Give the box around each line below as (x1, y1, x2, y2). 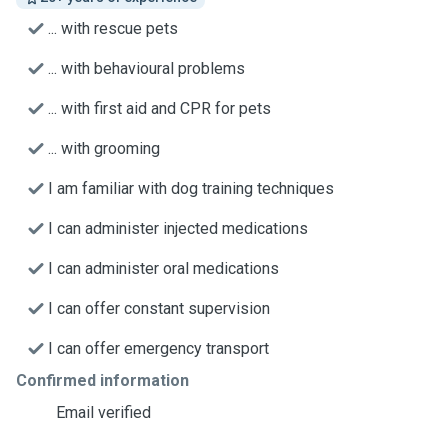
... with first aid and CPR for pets (48, 99, 271, 118)
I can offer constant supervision (48, 299, 270, 318)
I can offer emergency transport (48, 339, 269, 358)
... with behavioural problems (48, 59, 245, 78)
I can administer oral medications (48, 259, 279, 278)
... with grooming (48, 139, 160, 158)
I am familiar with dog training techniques (48, 179, 334, 198)
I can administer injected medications (48, 219, 308, 238)
